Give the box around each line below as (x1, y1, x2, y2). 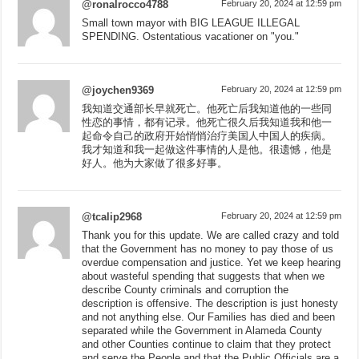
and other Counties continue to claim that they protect (82, 337, 332, 350)
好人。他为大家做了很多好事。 (82, 156, 228, 169)
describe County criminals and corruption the (82, 283, 289, 296)
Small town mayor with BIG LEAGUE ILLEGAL (82, 16, 301, 29)
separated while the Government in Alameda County (82, 324, 323, 337)
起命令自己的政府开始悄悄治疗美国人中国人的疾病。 (82, 129, 333, 142)
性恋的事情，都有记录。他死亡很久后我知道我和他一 (82, 115, 333, 128)
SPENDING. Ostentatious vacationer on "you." (82, 30, 300, 42)
